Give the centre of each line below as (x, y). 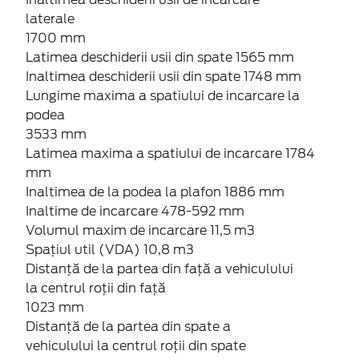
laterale (50, 18)
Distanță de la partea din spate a (128, 326)
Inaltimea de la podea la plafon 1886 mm (155, 192)
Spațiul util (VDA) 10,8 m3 (110, 249)
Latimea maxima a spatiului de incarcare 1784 (170, 153)
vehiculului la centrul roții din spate (136, 345)
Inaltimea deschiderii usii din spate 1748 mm (163, 76)
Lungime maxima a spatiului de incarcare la (163, 95)
